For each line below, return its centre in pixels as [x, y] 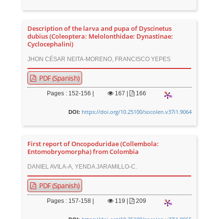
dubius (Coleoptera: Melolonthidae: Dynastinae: [100, 36]
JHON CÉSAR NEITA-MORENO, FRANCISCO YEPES [99, 59]
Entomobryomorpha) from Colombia [83, 152]
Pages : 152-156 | [71, 93]
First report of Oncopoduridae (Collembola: [93, 144]
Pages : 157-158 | [71, 201]
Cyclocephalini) [51, 44]
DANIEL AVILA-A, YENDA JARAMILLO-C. [82, 167]
